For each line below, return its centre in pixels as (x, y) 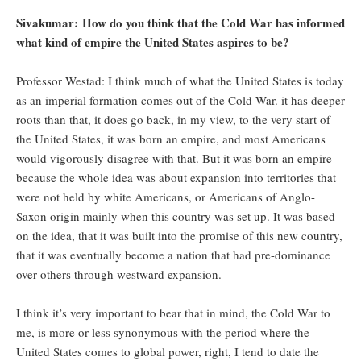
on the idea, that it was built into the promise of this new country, (179, 236)
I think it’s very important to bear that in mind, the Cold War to (173, 313)
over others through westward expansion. (121, 274)
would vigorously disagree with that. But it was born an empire (174, 158)
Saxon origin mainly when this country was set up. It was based (176, 216)
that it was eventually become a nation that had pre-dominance (173, 255)
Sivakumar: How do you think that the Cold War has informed (180, 23)
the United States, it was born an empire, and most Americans (171, 139)
